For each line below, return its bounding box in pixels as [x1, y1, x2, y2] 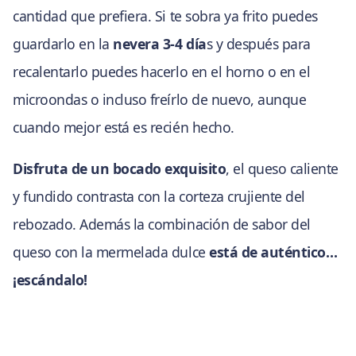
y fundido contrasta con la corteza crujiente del [13, 187, 305, 207]
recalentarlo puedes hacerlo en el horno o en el [13, 61, 311, 81]
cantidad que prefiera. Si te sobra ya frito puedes [13, 6, 318, 25]
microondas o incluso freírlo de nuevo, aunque [13, 89, 307, 109]
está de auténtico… [209, 242, 338, 262]
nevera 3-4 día [113, 33, 207, 53]
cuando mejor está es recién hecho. [13, 117, 234, 137]
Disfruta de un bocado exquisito [13, 159, 226, 179]
